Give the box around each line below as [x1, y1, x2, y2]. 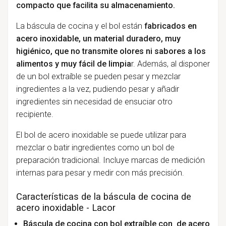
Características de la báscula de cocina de [16, 191, 191, 203]
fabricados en [142, 21, 197, 31]
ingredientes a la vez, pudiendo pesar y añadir [16, 84, 179, 94]
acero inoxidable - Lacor [16, 202, 116, 214]
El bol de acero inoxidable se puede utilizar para [16, 130, 186, 140]
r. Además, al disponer [131, 59, 210, 69]
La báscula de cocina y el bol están [16, 21, 142, 31]
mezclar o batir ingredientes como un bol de [16, 143, 175, 153]
